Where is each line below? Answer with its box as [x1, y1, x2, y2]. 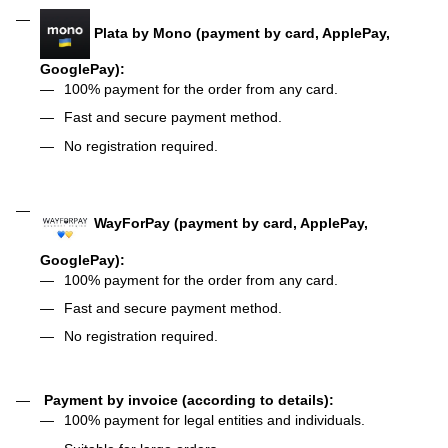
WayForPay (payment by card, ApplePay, [90, 215, 368, 232]
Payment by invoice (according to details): [40, 392, 334, 409]
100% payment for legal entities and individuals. [64, 412, 365, 429]
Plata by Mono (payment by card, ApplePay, [90, 24, 390, 41]
